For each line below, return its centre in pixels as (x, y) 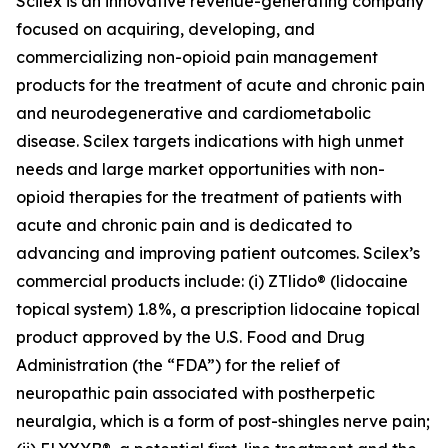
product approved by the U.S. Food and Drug (190, 337)
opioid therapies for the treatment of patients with (209, 197)
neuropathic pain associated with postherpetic (195, 393)
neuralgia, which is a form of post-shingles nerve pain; (223, 421)
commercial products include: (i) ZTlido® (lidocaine (212, 281)
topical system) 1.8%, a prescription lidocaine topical (218, 309)
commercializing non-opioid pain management (197, 57)
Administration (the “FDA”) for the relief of (178, 365)
